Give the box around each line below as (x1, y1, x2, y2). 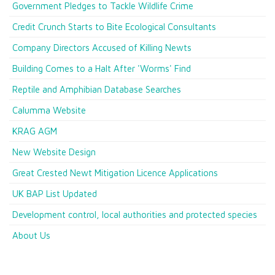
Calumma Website (12, 105, 86, 115)
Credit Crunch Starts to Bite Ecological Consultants (12, 21, 216, 32)
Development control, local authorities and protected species (12, 209, 257, 220)
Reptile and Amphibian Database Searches (12, 84, 181, 95)
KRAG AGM (12, 126, 57, 136)
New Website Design (12, 147, 96, 157)
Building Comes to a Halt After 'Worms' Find (12, 63, 191, 74)
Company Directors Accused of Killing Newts (12, 42, 192, 53)
